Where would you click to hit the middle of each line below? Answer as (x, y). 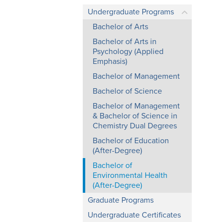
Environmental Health (130, 175)
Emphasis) (110, 61)
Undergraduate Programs (131, 12)
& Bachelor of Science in (135, 116)
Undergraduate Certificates (134, 215)
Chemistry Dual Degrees (135, 126)
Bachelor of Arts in (125, 42)
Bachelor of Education (131, 141)
